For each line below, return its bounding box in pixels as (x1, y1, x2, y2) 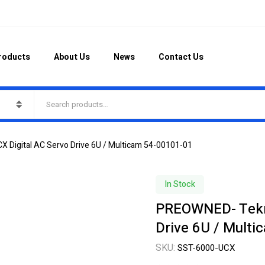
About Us (53, 50, 90, 63)
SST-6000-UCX (177, 241, 235, 254)
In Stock (164, 178, 195, 190)
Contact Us (158, 50, 203, 63)
